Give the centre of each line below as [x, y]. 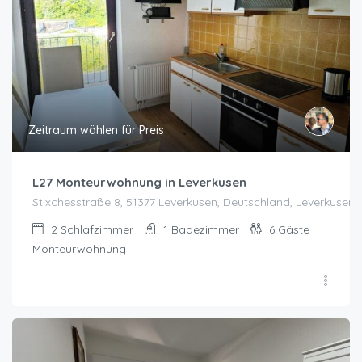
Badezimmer [205, 229]
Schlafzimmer [97, 229]
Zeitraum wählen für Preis [96, 130]
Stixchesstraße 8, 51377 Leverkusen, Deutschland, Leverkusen [194, 202]
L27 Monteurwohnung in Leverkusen [139, 182]
